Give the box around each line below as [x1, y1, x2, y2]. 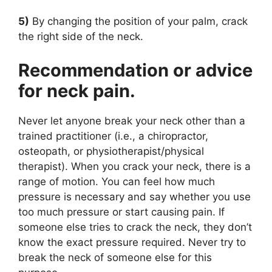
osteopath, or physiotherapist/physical [18, 144, 204, 157]
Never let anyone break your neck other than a [18, 114, 245, 127]
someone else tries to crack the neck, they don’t [18, 220, 252, 233]
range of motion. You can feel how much [18, 175, 215, 188]
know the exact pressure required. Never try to [18, 236, 246, 248]
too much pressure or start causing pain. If [18, 205, 225, 218]
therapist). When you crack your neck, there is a [18, 160, 251, 172]
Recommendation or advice [18, 59, 253, 81]
